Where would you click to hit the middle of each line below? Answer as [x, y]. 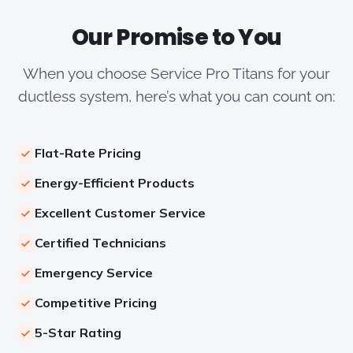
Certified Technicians [100, 243]
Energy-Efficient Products [115, 183]
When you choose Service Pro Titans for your [176, 73]
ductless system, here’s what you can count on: [176, 96]
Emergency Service [94, 273]
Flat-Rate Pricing [88, 153]
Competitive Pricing [96, 303]
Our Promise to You [176, 37]
